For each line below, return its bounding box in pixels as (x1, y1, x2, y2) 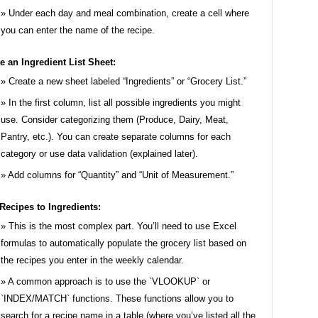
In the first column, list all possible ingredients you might (9, 97, 241, 108)
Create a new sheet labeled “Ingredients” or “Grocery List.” (9, 75, 246, 87)
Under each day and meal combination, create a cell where (9, 7, 249, 18)
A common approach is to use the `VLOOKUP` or (8, 275, 210, 287)
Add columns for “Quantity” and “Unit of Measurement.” (8, 169, 234, 180)
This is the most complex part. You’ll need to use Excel (9, 220, 236, 231)
